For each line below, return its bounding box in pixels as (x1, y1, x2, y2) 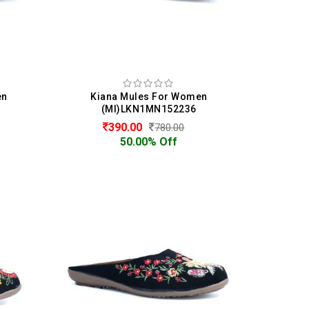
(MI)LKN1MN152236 (101, 103, 197, 114)
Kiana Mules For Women (90, 90, 208, 102)
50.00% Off (120, 134, 178, 148)
